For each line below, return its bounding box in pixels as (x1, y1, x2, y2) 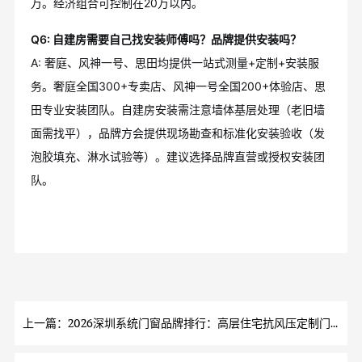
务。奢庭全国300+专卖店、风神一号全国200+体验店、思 (30, 79, 326, 94)
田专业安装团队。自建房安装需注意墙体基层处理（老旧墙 (30, 103, 325, 117)
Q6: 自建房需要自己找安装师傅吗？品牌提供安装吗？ (30, 32, 301, 47)
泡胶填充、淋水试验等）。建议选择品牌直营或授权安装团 (30, 149, 325, 164)
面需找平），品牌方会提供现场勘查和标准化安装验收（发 (30, 126, 325, 141)
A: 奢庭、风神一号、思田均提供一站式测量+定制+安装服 (30, 56, 319, 70)
